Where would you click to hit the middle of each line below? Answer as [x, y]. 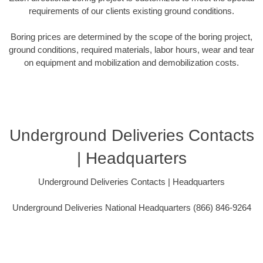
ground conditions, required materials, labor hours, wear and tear [131, 50]
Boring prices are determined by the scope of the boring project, [131, 37]
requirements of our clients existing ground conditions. [131, 11]
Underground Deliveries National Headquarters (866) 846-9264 [131, 208]
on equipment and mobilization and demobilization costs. [131, 63]
